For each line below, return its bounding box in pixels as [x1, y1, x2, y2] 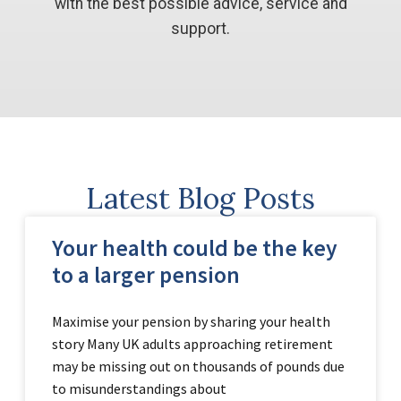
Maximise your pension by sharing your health [51, 311, 330, 330]
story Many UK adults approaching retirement [51, 334, 333, 353]
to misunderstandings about [51, 379, 226, 397]
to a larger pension [51, 260, 240, 289]
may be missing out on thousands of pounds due [51, 356, 345, 375]
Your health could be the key [51, 233, 337, 262]
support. [171, 20, 230, 38]
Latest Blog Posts [86, 179, 315, 217]
